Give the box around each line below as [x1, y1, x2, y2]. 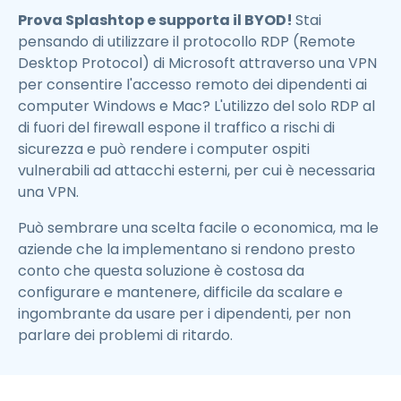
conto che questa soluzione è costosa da [18, 260, 304, 281]
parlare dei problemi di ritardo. [18, 325, 233, 346]
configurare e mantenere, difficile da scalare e [18, 282, 343, 303]
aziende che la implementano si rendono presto [18, 239, 355, 260]
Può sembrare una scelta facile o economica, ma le [18, 218, 379, 238]
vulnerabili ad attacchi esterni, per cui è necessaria [18, 160, 375, 181]
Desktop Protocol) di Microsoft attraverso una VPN [18, 53, 377, 73]
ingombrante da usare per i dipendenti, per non [18, 303, 351, 324]
